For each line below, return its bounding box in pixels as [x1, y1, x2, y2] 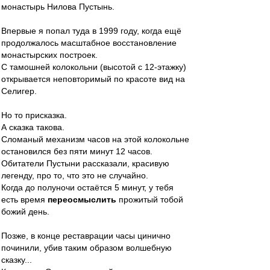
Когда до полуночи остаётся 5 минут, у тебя [1, 183, 174, 192]
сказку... [1, 255, 32, 265]
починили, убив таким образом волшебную [1, 243, 172, 253]
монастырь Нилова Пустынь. [1, 2, 115, 11]
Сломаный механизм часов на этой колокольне [1, 134, 189, 144]
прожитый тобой [116, 195, 183, 204]
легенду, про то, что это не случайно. [1, 171, 148, 180]
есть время [1, 195, 48, 204]
